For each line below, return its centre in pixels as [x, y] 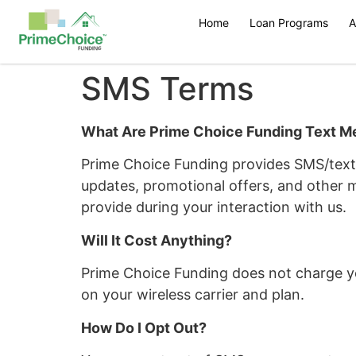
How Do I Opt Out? [144, 327]
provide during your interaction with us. [214, 207]
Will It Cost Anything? [157, 240]
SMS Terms [167, 89]
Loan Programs [288, 23]
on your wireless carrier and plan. [193, 295]
